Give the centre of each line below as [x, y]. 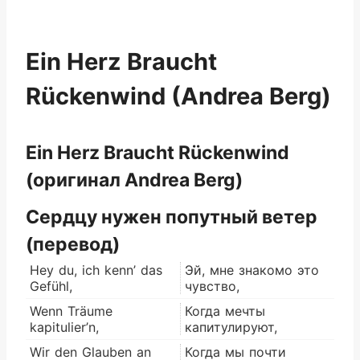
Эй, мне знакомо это [252, 270]
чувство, [212, 286]
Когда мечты [225, 311]
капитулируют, [231, 327]
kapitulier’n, [64, 327]
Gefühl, [51, 286]
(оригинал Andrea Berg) [134, 180]
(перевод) [73, 244]
